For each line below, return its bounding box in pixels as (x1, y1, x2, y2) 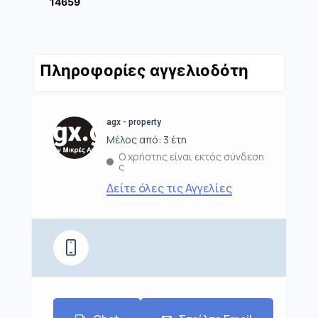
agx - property (106, 117, 161, 128)
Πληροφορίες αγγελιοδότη (40, 61, 248, 80)
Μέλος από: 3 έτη (106, 133, 187, 147)
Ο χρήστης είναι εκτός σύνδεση (118, 150, 264, 164)
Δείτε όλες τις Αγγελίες (106, 180, 232, 197)
